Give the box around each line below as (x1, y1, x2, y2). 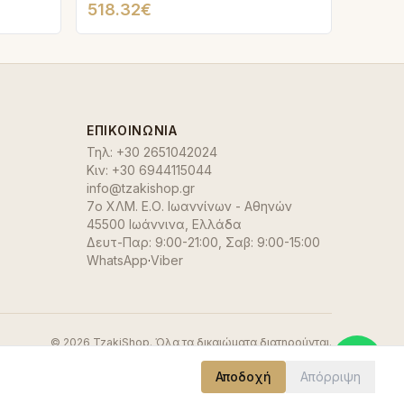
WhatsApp (87, 252, 148, 268)
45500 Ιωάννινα (87, 216, 185, 232)
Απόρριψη (300, 369, 361, 384)
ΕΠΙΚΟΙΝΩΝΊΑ (87, 123, 178, 138)
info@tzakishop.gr (87, 180, 195, 196)
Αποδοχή (216, 369, 271, 384)
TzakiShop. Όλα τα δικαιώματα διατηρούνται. (90, 335, 332, 349)
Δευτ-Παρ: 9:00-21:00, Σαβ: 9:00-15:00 (87, 234, 320, 250)
